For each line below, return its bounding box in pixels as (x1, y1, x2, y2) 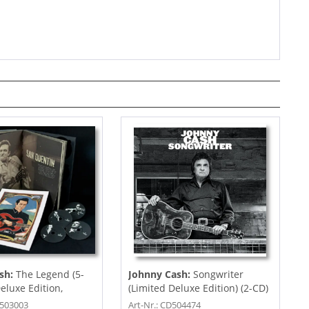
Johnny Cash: (128, 267, 193, 281)
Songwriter (192, 267, 243, 281)
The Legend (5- (15, 267, 84, 281)
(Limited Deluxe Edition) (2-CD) (128, 281, 268, 295)
